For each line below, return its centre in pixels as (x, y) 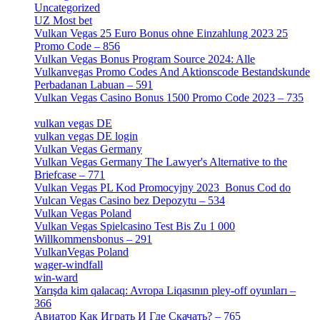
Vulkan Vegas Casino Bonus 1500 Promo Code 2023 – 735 (169, 98)
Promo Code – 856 (77, 46)
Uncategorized (67, 8)
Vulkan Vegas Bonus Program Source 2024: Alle (145, 59)
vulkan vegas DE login (86, 136)
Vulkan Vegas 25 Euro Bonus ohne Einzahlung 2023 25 (161, 34)
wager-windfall (69, 265)
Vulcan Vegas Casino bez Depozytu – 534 (130, 201)
